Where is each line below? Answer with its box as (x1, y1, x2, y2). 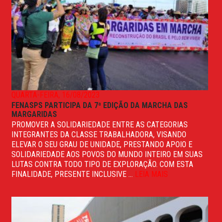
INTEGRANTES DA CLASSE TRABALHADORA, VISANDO (11, 129, 186, 139)
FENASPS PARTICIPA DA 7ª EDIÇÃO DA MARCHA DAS (11, 100, 188, 110)
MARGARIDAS (11, 109, 57, 119)
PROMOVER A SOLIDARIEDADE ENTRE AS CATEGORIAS (11, 119, 188, 129)
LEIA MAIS (135, 169, 168, 179)
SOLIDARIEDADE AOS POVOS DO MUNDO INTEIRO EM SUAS (11, 149, 203, 159)
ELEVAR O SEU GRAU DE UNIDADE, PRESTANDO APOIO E (11, 139, 192, 149)
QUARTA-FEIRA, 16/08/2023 (11, 90, 100, 100)
